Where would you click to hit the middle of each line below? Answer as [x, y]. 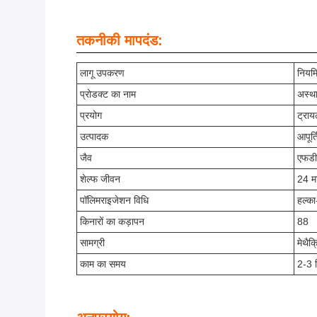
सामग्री [92, 243]
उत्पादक [94, 137]
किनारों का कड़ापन [112, 221]
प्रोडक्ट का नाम [108, 94]
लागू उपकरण [102, 73]
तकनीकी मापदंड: [120, 40]
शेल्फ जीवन [100, 179]
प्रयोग [91, 115]
